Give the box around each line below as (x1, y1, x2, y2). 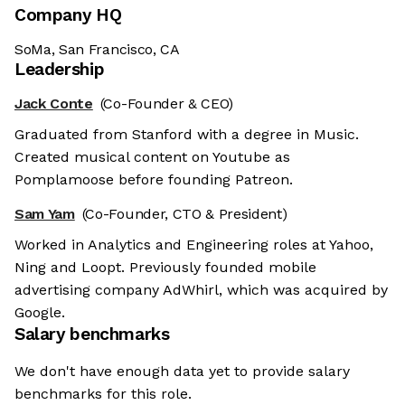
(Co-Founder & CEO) (99, 95, 234, 113)
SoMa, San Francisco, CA (14, 41, 180, 59)
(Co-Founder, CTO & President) (81, 205, 287, 223)
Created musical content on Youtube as (14, 148, 290, 166)
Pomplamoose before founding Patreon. (14, 171, 293, 189)
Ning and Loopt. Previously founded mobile (14, 259, 316, 277)
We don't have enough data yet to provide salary (14, 363, 350, 381)
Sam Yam (14, 205, 75, 223)
